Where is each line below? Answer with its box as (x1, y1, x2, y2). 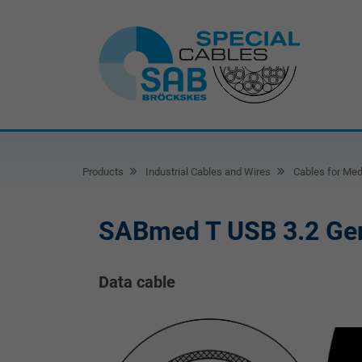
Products (82, 166, 124, 178)
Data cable (99, 272, 175, 292)
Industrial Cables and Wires (143, 166, 271, 178)
